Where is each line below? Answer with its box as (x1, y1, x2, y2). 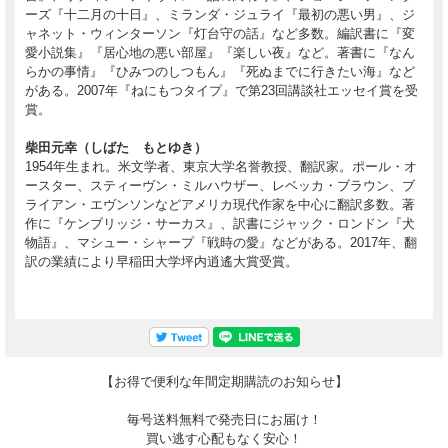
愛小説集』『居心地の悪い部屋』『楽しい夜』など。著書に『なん (25, 45, 415, 61)
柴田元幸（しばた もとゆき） (25, 140, 207, 156)
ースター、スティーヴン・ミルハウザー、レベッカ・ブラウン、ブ (25, 178, 415, 194)
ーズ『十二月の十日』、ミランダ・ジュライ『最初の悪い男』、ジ (25, 7, 415, 23)
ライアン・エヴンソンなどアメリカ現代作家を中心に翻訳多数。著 (25, 197, 415, 213)
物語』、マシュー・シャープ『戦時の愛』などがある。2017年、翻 (25, 235, 417, 251)
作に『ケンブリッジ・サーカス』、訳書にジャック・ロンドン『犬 (25, 216, 415, 232)
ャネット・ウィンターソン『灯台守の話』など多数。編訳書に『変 (25, 26, 415, 42)
